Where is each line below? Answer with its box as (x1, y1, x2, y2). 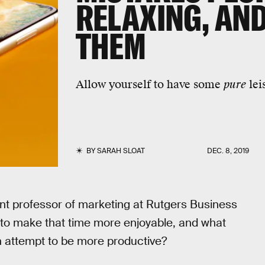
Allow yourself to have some (75, 77, 224, 92)
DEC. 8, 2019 (207, 146, 250, 156)
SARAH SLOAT (96, 146, 145, 156)
